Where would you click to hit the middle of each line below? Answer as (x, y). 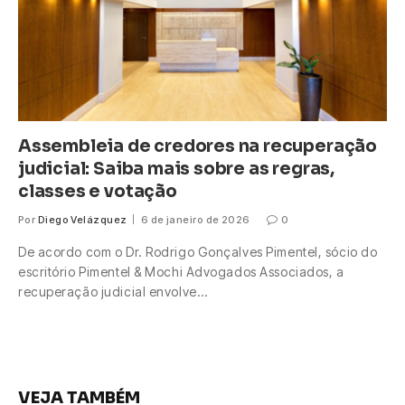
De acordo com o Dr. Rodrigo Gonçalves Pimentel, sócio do (198, 252)
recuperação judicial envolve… (113, 292)
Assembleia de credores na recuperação (198, 147)
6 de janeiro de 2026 (195, 220)
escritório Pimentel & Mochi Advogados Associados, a (181, 272)
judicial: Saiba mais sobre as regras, (176, 170)
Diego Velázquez (82, 220)
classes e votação (98, 192)
